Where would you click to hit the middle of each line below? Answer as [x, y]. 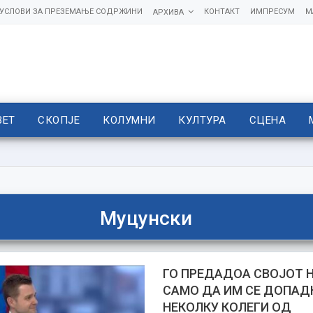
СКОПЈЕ [59, 120]
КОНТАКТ [221, 12]
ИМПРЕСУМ [272, 12]
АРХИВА [168, 12]
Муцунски [146, 218]
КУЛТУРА [202, 120]
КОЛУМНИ [129, 120]
